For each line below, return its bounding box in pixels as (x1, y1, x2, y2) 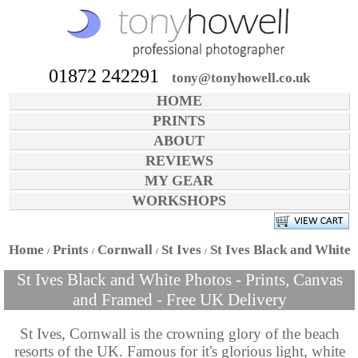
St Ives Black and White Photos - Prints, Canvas (16, 270, 343, 290)
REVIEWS (145, 152, 213, 169)
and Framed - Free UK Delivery (72, 290, 287, 310)
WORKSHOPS (132, 192, 226, 209)
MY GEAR (145, 172, 213, 189)
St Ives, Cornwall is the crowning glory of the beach (19, 325, 340, 343)
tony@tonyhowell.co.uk (172, 70, 311, 86)
